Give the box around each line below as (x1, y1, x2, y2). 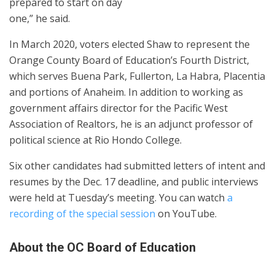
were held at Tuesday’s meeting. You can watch (9, 191, 227, 204)
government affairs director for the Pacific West (9, 101, 228, 115)
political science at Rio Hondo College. (9, 133, 182, 147)
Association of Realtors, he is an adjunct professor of (9, 117, 253, 131)
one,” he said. (9, 12, 70, 25)
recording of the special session (9, 207, 155, 220)
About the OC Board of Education (9, 240, 196, 255)
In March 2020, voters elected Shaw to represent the (9, 37, 250, 51)
